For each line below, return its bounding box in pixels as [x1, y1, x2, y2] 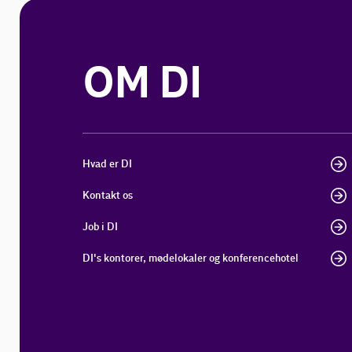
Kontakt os [82, 189, 134, 203]
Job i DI [82, 220, 119, 234]
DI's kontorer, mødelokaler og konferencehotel [82, 251, 299, 266]
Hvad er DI [82, 157, 133, 171]
